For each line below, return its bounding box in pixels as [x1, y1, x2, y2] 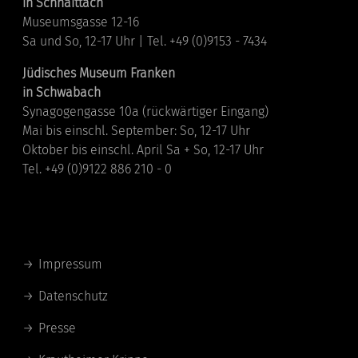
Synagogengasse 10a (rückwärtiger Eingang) [22, 103, 269, 119]
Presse [38, 320, 77, 336]
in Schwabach [22, 84, 101, 100]
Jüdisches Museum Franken [22, 65, 176, 81]
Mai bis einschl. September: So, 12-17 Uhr [22, 122, 251, 138]
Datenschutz [38, 288, 109, 304]
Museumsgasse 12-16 [22, 14, 140, 30]
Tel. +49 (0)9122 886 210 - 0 [22, 161, 173, 177]
